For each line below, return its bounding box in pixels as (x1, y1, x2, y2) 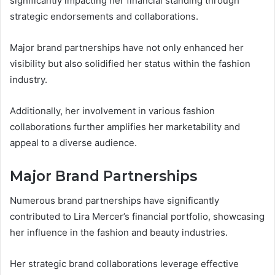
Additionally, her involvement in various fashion (10, 104, 215, 117)
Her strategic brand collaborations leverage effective (10, 258, 239, 270)
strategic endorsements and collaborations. (10, 10, 198, 22)
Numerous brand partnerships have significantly (10, 195, 219, 207)
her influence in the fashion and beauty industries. (10, 227, 228, 239)
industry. (10, 73, 47, 85)
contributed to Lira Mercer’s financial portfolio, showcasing (10, 211, 265, 223)
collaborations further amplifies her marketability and (10, 120, 240, 133)
